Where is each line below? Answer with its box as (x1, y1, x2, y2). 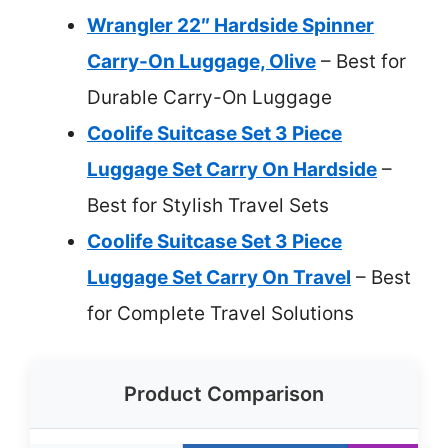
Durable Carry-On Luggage (87, 85, 332, 109)
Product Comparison (124, 382, 324, 406)
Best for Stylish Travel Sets (87, 193, 329, 217)
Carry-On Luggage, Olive (87, 49, 316, 73)
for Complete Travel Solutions (87, 301, 354, 325)
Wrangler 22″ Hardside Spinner (87, 13, 374, 37)
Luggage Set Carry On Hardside (87, 157, 377, 181)
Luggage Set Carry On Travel (87, 265, 351, 289)
